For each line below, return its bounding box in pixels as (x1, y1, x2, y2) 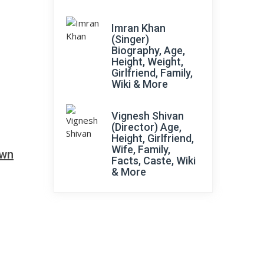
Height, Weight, (111, 55, 183, 68)
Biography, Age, (111, 44, 185, 57)
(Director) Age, (111, 121, 181, 133)
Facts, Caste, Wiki (111, 154, 196, 167)
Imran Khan (111, 22, 166, 34)
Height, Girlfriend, (111, 132, 194, 144)
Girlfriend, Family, (111, 67, 193, 79)
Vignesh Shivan (111, 110, 184, 122)
